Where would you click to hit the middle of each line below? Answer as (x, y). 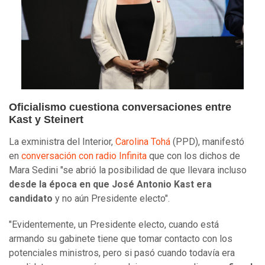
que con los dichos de (193, 156)
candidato (31, 198)
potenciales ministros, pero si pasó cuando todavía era (122, 253)
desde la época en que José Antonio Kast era (110, 184)
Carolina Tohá (143, 141)
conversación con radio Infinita (84, 156)
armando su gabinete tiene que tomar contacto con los (121, 238)
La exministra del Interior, (62, 141)
